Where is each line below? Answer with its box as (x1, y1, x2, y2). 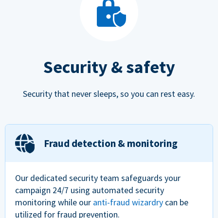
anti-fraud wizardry (93, 197, 163, 208)
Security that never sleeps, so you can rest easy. (23, 88, 195, 99)
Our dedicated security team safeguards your (15, 172, 181, 184)
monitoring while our (15, 197, 93, 208)
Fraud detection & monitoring (44, 137, 178, 150)
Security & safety (43, 55, 175, 78)
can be (163, 197, 188, 208)
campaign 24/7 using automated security (15, 184, 164, 196)
